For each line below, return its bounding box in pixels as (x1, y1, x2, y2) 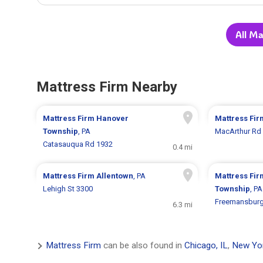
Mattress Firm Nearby (36, 79, 177, 96)
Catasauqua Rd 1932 (43, 140, 113, 149)
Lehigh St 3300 (43, 184, 93, 194)
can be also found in (101, 240, 184, 251)
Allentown (96, 171, 134, 181)
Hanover (96, 114, 129, 123)
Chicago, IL (184, 240, 228, 251)
